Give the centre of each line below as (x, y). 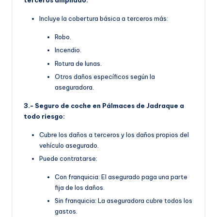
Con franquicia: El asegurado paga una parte (121, 177)
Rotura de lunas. (78, 63)
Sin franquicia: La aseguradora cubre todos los (124, 200)
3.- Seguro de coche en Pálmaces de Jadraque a (104, 105)
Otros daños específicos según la (105, 76)
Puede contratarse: (68, 158)
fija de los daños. (80, 187)
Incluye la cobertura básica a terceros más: (104, 19)
